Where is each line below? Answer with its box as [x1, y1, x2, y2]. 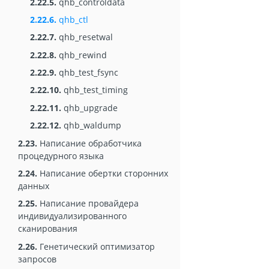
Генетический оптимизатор [37, 240, 155, 252]
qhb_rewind [56, 49, 107, 61]
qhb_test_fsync [56, 67, 118, 79]
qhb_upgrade [61, 101, 118, 113]
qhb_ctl [56, 13, 88, 25]
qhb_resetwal [56, 31, 113, 43]
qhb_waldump [61, 119, 121, 131]
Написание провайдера [37, 198, 139, 210]
